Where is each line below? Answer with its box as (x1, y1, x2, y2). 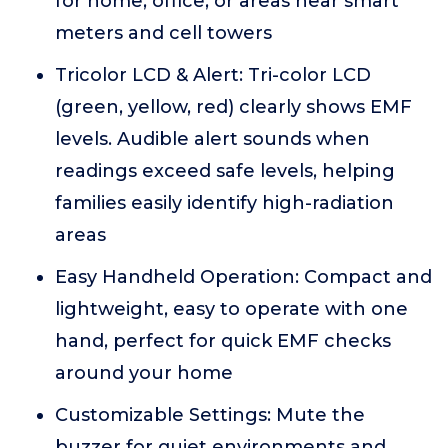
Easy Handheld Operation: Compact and (55, 266, 432, 288)
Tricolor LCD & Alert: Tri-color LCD (55, 64, 371, 86)
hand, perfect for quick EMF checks (55, 330, 391, 352)
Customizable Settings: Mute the (55, 404, 365, 426)
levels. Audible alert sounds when (55, 128, 370, 150)
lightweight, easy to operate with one (55, 298, 408, 320)
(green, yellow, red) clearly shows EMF (55, 96, 412, 118)
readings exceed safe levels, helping (55, 160, 395, 182)
